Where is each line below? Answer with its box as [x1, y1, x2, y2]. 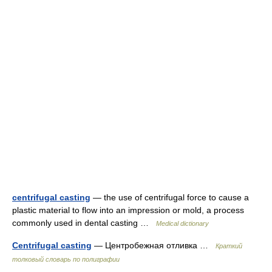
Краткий [216, 242, 242, 250]
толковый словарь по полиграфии [12, 256, 120, 263]
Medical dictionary [156, 220, 209, 227]
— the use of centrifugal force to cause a [90, 192, 249, 202]
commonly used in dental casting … [12, 218, 156, 228]
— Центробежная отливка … [92, 240, 216, 250]
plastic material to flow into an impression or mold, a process [12, 205, 244, 215]
